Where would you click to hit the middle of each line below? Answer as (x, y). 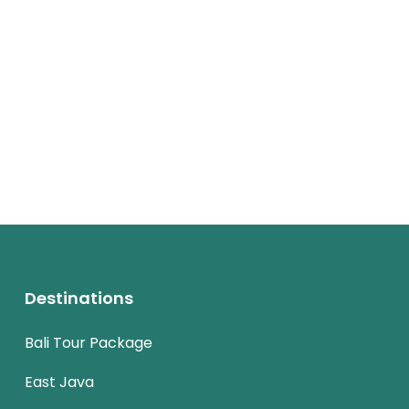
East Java (59, 382)
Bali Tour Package (89, 343)
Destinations (79, 298)
